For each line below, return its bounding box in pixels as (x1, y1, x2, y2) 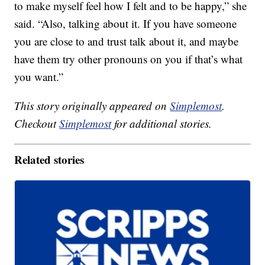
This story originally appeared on (14, 98, 170, 114)
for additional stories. (111, 116, 212, 131)
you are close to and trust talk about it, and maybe (14, 34, 239, 49)
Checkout (14, 116, 60, 131)
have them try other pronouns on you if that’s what (14, 51, 243, 67)
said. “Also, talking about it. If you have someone (14, 16, 237, 31)
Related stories (14, 151, 85, 167)
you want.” (14, 69, 64, 85)
